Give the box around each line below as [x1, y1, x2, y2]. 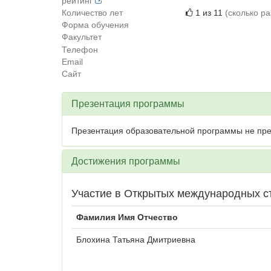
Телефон [62, 45, 98, 54]
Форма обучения [62, 20, 129, 30]
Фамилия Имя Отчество [76, 212, 178, 222]
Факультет [62, 32, 102, 42]
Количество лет [62, 8, 123, 18]
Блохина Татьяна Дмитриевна [76, 235, 195, 244]
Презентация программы [71, 99, 184, 109]
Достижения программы [71, 156, 180, 166]
